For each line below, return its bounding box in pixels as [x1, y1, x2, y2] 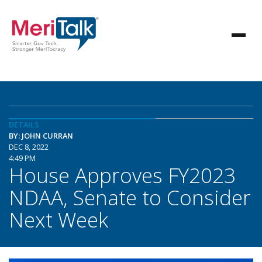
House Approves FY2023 [9, 161, 236, 189]
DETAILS [9, 119, 39, 130]
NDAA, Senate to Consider [9, 183, 251, 211]
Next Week [9, 205, 108, 233]
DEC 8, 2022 [9, 142, 49, 152]
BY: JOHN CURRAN [9, 130, 73, 141]
